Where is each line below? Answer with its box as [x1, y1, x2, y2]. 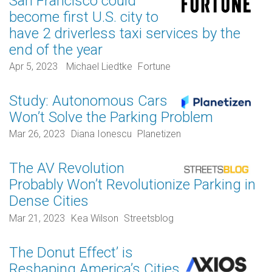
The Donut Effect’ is [9, 243, 133, 261]
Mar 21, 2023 [9, 212, 65, 224]
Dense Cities [9, 192, 89, 210]
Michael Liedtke [63, 61, 132, 73]
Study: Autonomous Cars [9, 92, 168, 110]
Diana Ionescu [70, 128, 132, 140]
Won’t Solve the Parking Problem [9, 109, 213, 126]
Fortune [138, 61, 171, 73]
